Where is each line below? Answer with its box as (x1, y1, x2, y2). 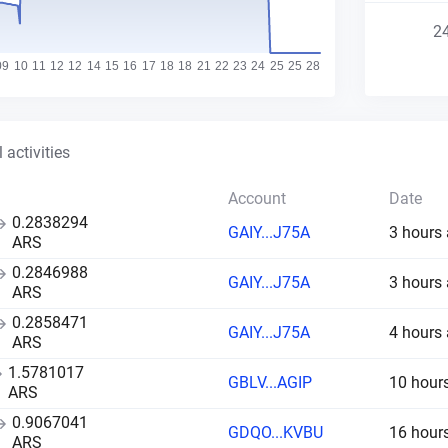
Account (227, 189, 286, 208)
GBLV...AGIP (227, 373, 312, 392)
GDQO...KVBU (227, 423, 323, 442)
